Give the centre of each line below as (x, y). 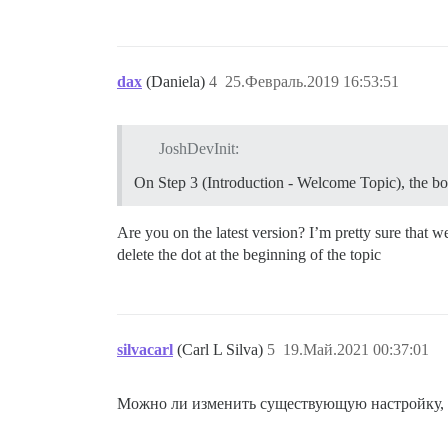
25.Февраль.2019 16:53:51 (312, 81)
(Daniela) (177, 81)
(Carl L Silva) (222, 349)
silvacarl (145, 349)
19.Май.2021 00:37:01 (356, 349)
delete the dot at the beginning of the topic (249, 254)
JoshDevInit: (198, 148)
